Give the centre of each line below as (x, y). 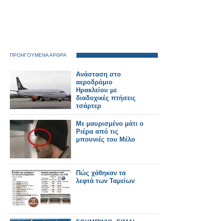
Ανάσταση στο (98, 74)
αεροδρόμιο (94, 82)
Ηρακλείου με (96, 90)
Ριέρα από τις (97, 131)
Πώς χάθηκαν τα (101, 173)
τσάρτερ (89, 106)
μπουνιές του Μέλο (106, 139)
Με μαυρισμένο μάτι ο (110, 124)
